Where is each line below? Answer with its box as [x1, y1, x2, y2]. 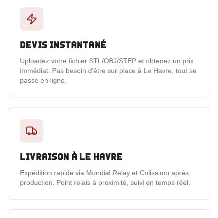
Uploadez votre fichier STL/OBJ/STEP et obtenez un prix [20, 57, 194, 65]
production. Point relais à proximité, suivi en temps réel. [20, 179, 190, 186]
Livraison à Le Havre [20, 152, 123, 162]
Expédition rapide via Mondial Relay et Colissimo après [20, 169, 189, 177]
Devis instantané [20, 40, 107, 50]
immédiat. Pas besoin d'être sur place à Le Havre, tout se [20, 67, 197, 74]
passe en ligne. [20, 76, 67, 84]
